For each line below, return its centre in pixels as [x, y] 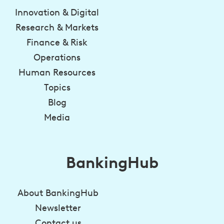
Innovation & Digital [57, 13]
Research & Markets [57, 28]
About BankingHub [58, 193]
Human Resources [57, 73]
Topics [57, 88]
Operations [57, 58]
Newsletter [58, 208]
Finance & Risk [57, 43]
